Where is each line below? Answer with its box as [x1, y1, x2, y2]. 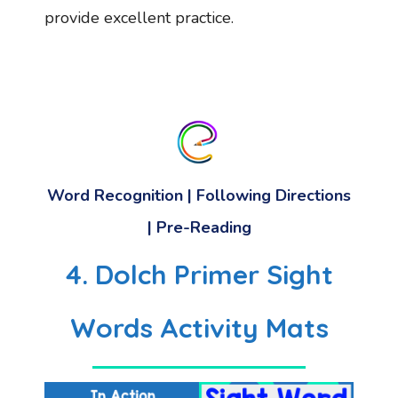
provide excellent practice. [44, 7, 238, 29]
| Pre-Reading [147, 217, 251, 239]
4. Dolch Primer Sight [65, 258, 333, 292]
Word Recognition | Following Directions [47, 185, 351, 207]
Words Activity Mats [69, 311, 329, 346]
